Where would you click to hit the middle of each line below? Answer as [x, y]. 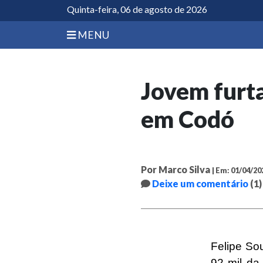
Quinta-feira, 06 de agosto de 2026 [137, 9]
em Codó [188, 119]
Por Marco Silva [176, 170]
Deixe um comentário [200, 184]
